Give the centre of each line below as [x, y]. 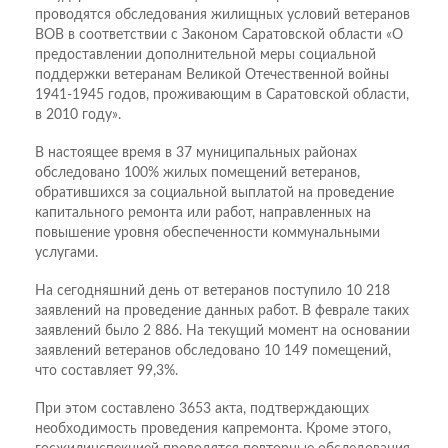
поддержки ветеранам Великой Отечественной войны [212, 75]
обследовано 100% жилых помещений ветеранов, [197, 173]
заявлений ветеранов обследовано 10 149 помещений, [213, 351]
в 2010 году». [78, 115]
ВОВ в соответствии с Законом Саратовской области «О [219, 35]
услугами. [66, 253]
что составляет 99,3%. [106, 371]
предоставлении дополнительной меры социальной [205, 55]
